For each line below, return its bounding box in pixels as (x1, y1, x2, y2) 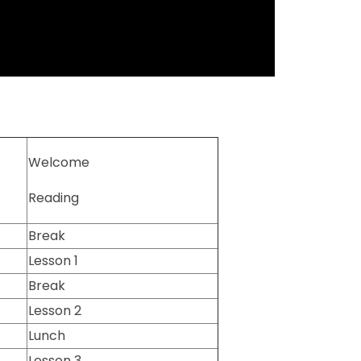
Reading (28, 189, 80, 208)
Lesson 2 (28, 301, 82, 321)
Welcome (28, 153, 93, 172)
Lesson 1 (28, 251, 79, 271)
